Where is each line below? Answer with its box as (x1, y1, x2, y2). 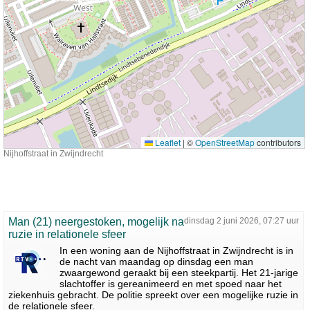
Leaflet (153, 136, 181, 148)
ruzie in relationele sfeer (8, 228, 126, 240)
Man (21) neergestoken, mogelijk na (8, 216, 184, 228)
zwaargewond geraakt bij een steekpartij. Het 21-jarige (60, 267, 298, 278)
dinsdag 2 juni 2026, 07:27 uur (184, 216, 300, 226)
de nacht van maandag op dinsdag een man (60, 256, 253, 267)
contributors (255, 136, 302, 148)
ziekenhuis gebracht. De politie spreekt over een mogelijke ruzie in (8, 289, 298, 300)
